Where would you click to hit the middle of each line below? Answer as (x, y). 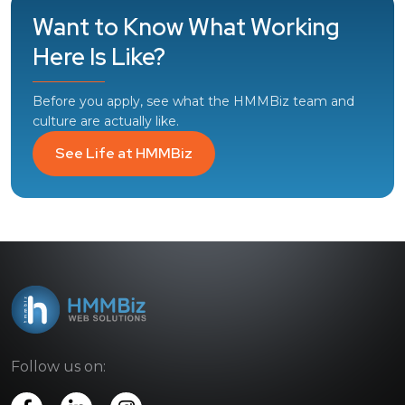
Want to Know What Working (186, 27)
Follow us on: (58, 367)
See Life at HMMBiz (124, 153)
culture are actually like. (106, 121)
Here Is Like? (99, 57)
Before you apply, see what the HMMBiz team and (193, 101)
